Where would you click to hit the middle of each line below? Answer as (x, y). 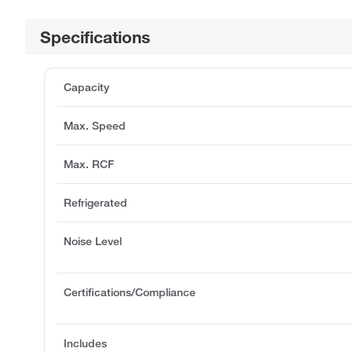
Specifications (95, 37)
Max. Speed (95, 125)
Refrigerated (95, 202)
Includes (85, 343)
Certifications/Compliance (130, 292)
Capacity (86, 87)
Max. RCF (89, 164)
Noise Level (93, 241)
